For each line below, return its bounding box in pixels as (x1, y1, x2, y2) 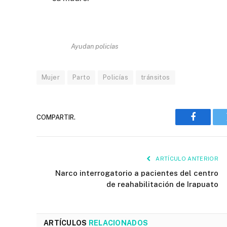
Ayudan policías (70, 42, 119, 51)
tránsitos (141, 73, 170, 82)
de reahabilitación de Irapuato (106, 180, 218, 189)
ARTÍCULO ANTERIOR (154, 156, 218, 162)
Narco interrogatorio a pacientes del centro (55, 169, 218, 178)
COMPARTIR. (36, 113, 75, 121)
